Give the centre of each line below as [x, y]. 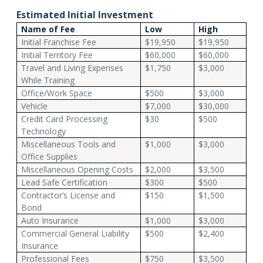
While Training [48, 80]
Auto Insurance [50, 220]
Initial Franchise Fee [58, 42]
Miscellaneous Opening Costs [77, 169]
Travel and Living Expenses [72, 68]
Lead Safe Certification [64, 182]
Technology [43, 131]
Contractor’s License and [68, 195]
